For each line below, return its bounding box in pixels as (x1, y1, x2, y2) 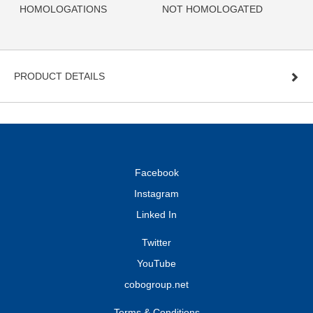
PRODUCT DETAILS (14, 71, 105, 82)
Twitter (142, 237, 171, 249)
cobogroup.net (124, 279, 189, 291)
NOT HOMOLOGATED (162, 3, 263, 15)
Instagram (134, 188, 179, 200)
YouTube (137, 258, 176, 270)
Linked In (136, 209, 177, 221)
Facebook (134, 167, 179, 179)
